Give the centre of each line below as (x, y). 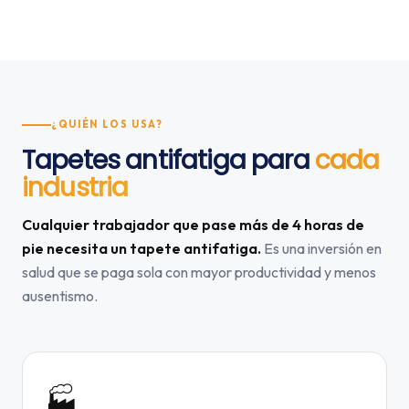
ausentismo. (60, 296)
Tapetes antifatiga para (168, 160)
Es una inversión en (321, 248)
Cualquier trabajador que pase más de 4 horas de (193, 225)
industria (75, 188)
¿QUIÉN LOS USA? (107, 124)
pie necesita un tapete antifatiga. (142, 248)
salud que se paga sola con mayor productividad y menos (199, 272)
